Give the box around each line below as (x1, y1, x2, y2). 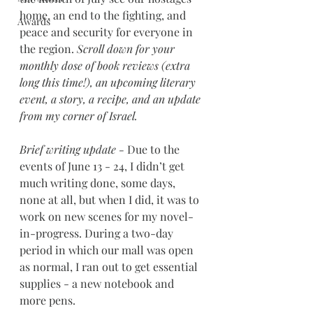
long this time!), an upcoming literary (20, 75, 198, 89)
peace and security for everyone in (20, 24, 196, 39)
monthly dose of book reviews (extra (20, 58, 193, 73)
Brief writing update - (20, 142, 127, 156)
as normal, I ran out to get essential (20, 259, 201, 274)
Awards (17, 15, 50, 28)
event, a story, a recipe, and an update (20, 92, 203, 106)
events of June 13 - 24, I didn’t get (20, 159, 187, 173)
